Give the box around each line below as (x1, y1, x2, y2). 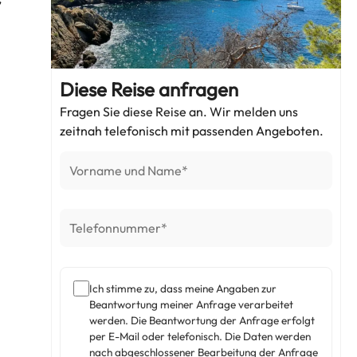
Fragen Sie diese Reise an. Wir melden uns (60, 104, 299, 120)
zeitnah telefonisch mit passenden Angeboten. (60, 123, 324, 139)
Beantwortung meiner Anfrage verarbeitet (89, 297, 294, 312)
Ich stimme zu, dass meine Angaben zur (89, 281, 277, 296)
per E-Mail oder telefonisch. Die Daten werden (89, 329, 312, 344)
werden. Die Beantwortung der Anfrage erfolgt (89, 313, 316, 328)
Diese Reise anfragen (60, 77, 239, 101)
